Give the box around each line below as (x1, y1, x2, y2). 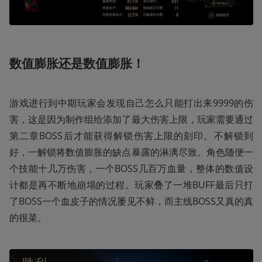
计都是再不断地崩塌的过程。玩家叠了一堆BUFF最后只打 (9, 178, 253, 192)
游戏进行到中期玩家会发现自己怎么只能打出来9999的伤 (9, 96, 253, 110)
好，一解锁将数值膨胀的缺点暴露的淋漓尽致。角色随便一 (9, 146, 253, 159)
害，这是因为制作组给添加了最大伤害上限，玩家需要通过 (9, 113, 253, 126)
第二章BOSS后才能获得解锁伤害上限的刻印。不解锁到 (9, 129, 253, 143)
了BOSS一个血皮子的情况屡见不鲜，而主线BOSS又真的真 (9, 195, 253, 208)
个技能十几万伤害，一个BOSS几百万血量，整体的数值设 (9, 162, 253, 175)
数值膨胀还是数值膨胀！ (9, 55, 144, 72)
